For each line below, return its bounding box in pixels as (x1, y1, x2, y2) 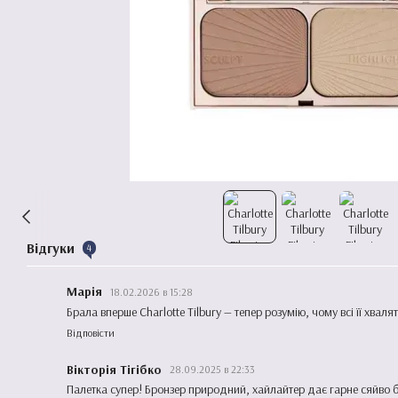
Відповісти (67, 325, 115, 339)
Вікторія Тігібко (67, 361, 165, 377)
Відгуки (27, 239, 78, 257)
